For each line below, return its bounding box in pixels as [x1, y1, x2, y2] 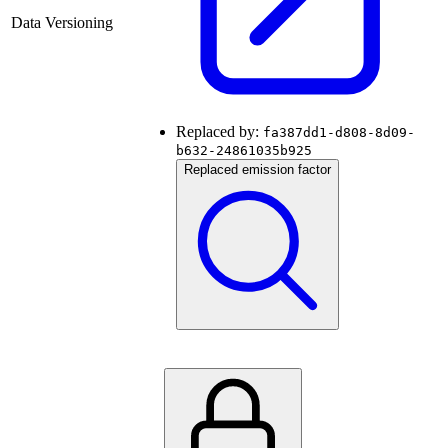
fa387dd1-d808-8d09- [263, 125, 415, 141]
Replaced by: [176, 123, 263, 141]
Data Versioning [11, 14, 113, 32]
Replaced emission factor [184, 162, 331, 178]
